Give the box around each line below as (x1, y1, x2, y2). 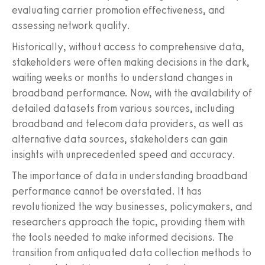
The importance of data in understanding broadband (12, 169, 248, 183)
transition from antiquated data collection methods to (12, 246, 251, 260)
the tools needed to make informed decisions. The (12, 231, 234, 244)
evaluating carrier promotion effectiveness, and (12, 4, 225, 17)
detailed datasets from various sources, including (12, 102, 234, 115)
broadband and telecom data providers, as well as (12, 117, 243, 131)
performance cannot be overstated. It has (12, 185, 202, 198)
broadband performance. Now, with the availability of (12, 86, 252, 100)
